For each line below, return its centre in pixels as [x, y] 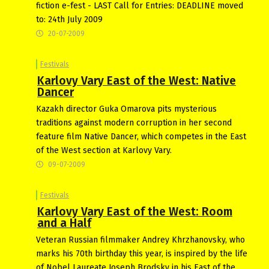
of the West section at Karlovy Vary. [104, 150]
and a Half [64, 223]
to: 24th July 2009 [69, 19]
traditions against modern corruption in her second [134, 122]
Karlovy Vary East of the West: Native [137, 80]
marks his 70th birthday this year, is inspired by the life [142, 253]
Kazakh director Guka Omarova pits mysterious [126, 109]
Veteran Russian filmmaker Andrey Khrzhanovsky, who [141, 240]
